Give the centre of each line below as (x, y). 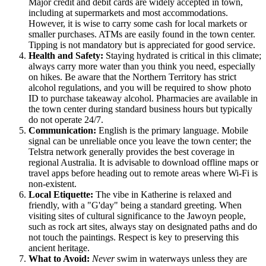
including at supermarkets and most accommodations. (128, 13)
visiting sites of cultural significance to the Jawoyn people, (137, 216)
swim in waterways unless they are (181, 259)
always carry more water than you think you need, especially (142, 66)
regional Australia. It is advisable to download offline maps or (143, 163)
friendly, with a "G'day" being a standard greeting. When (135, 205)
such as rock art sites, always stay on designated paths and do (143, 227)
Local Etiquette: (61, 195)
